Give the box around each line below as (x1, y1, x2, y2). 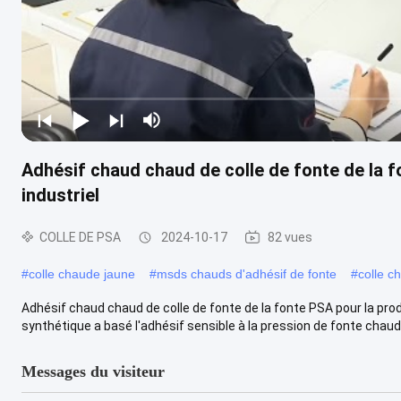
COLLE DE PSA (39, 229, 121, 244)
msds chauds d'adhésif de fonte (157, 266, 337, 281)
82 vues (268, 229, 312, 244)
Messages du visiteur (21, 362, 165, 380)
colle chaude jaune (29, 266, 135, 281)
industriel (21, 183, 99, 206)
